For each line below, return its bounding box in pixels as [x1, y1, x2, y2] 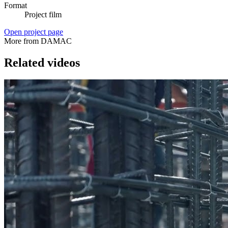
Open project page [4, 27, 63, 36]
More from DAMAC [4, 36, 72, 45]
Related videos [4, 55, 80, 69]
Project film [24, 10, 62, 19]
